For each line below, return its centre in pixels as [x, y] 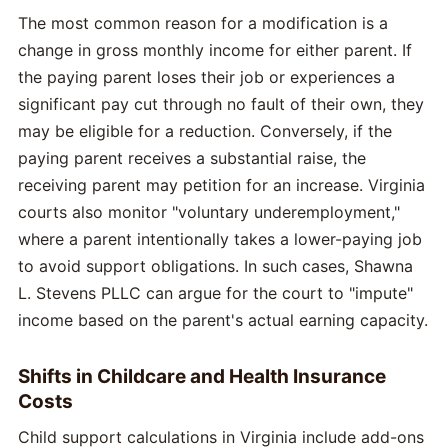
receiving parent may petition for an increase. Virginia [221, 184]
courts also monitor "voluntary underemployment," [209, 211]
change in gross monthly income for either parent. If [215, 49]
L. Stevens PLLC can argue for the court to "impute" [215, 292]
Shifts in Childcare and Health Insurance [202, 376]
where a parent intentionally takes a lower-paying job [220, 238]
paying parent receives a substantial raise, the [192, 157]
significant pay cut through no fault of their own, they [221, 103]
